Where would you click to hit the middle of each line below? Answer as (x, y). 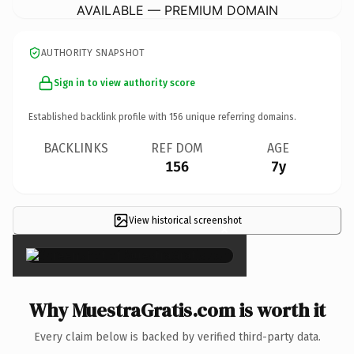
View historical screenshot (185, 220)
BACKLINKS (76, 148)
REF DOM (177, 148)
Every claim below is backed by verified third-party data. (177, 337)
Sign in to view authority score (124, 83)
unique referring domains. (240, 117)
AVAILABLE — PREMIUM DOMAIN (177, 10)
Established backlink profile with (99, 117)
